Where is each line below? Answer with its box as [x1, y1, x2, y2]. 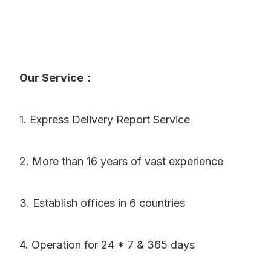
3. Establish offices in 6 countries [19, 197, 185, 210]
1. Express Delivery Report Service [19, 113, 190, 126]
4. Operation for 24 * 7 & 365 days [19, 238, 195, 252]
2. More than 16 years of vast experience [19, 155, 223, 168]
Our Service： [19, 71, 94, 85]
